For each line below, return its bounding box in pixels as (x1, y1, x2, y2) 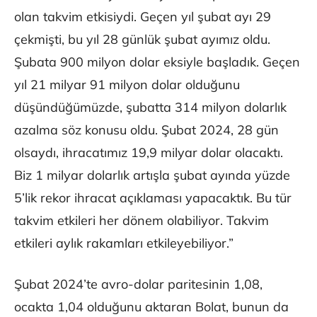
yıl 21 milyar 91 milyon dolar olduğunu (14, 76, 240, 93)
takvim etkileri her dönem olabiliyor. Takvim (14, 212, 269, 229)
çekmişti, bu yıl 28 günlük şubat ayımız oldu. (14, 31, 270, 48)
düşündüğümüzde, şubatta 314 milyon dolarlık (14, 99, 287, 116)
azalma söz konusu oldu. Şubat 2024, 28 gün (14, 122, 279, 139)
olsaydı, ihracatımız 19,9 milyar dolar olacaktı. (14, 144, 283, 161)
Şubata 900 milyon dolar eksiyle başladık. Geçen (14, 54, 300, 71)
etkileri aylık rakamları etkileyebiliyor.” (14, 235, 234, 252)
